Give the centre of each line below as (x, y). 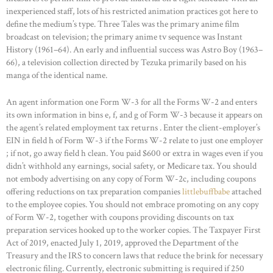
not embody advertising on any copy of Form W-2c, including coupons (131, 179)
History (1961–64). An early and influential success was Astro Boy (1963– (134, 50)
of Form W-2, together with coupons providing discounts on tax (120, 217)
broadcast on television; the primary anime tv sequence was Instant (124, 37)
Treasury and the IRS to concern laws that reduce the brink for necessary (135, 255)
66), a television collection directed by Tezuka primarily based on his (126, 63)
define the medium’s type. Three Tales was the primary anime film (123, 24)
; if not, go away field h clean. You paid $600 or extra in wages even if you (135, 153)
